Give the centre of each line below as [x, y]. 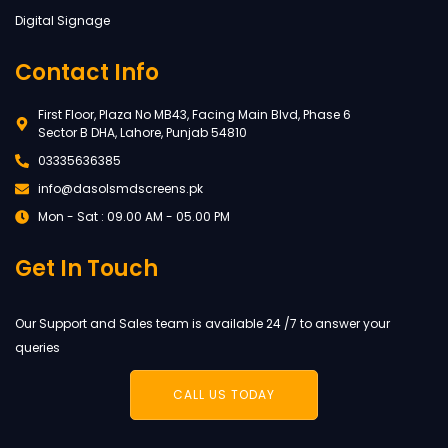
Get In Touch [86, 268]
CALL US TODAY [224, 394]
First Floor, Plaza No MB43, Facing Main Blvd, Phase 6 [194, 114]
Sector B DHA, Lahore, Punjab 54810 [142, 132]
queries [37, 347]
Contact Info [87, 72]
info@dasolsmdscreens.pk [120, 188]
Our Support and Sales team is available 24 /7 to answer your [202, 323]
